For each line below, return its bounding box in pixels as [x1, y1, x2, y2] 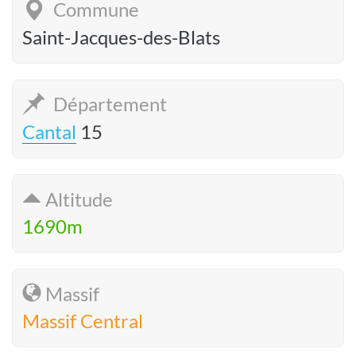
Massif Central [22, 309, 143, 332]
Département [49, 92, 167, 115]
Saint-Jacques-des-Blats [22, 25, 220, 48]
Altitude [41, 188, 113, 211]
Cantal [22, 120, 76, 143]
